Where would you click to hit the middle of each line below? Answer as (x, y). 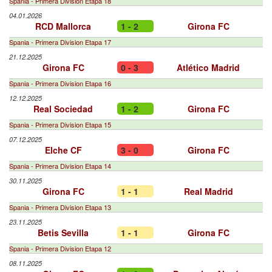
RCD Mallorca (63, 26)
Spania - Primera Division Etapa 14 (60, 166)
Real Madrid (208, 191)
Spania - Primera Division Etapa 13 (60, 207)
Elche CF (63, 150)
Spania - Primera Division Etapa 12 (60, 248)
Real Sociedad (63, 109)
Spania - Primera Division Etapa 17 (60, 42)
